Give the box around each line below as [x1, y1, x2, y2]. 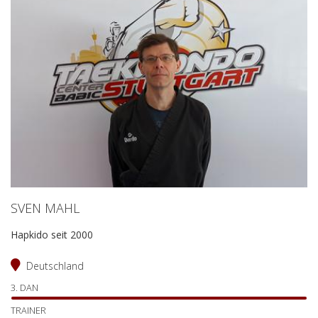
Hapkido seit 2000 [11, 228, 93, 241]
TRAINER [11, 305, 46, 317]
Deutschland [26, 259, 84, 273]
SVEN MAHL [11, 199, 79, 216]
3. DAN [11, 282, 38, 294]
